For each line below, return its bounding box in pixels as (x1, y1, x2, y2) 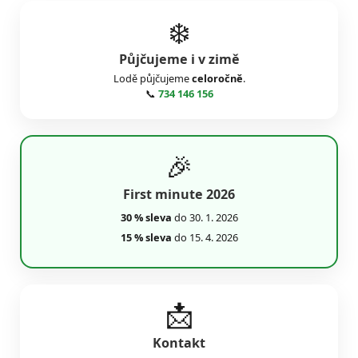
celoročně (191, 71, 243, 86)
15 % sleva (120, 229, 172, 245)
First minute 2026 (123, 185, 235, 204)
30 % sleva (120, 209, 172, 225)
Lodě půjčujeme (113, 71, 192, 86)
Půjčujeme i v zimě (118, 50, 240, 68)
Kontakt (153, 333, 205, 352)
